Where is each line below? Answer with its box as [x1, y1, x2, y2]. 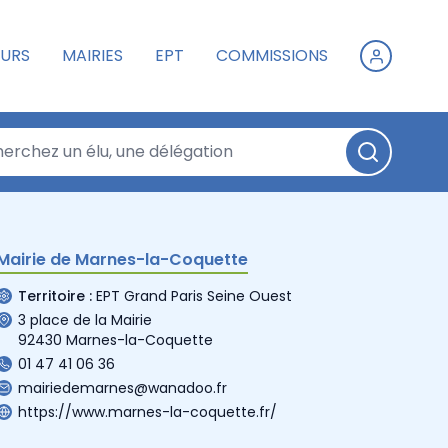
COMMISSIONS [216, 44, 328, 67]
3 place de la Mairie [18, 309, 152, 330]
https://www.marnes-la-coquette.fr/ [18, 401, 277, 422]
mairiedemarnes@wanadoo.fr [18, 377, 227, 398]
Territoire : [18, 285, 92, 306]
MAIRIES [62, 44, 123, 67]
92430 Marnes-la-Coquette [18, 329, 213, 350]
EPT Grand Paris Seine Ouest [96, 285, 292, 306]
